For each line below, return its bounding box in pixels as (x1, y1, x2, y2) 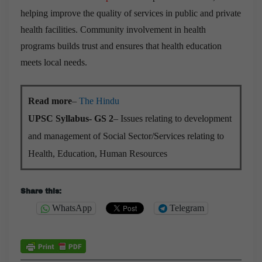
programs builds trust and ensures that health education (20, 40, 222, 51)
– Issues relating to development (113, 113, 232, 123)
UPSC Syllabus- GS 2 (28, 113, 113, 123)
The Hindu (79, 95, 119, 106)
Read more (28, 95, 72, 106)
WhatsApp (52, 203, 92, 213)
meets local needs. (20, 57, 87, 67)
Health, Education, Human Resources (28, 148, 167, 158)
